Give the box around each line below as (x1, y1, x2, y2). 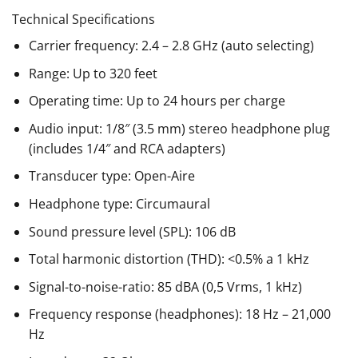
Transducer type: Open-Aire (28, 167, 195, 185)
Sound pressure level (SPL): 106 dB (28, 222, 236, 241)
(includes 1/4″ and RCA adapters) (28, 139, 225, 157)
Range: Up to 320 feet (28, 64, 157, 82)
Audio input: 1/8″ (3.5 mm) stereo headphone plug (28, 119, 330, 137)
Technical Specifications (12, 10, 155, 29)
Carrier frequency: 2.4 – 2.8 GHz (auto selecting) (28, 37, 314, 55)
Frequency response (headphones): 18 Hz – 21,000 (28, 305, 331, 324)
